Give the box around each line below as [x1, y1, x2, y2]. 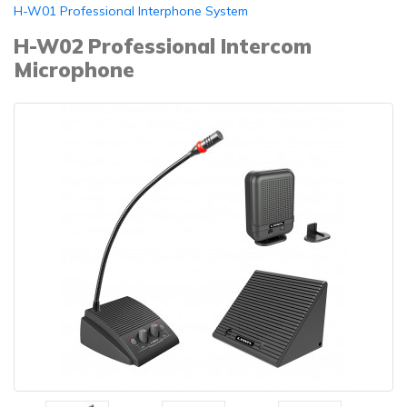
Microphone [14, 56, 134, 83]
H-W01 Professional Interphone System [14, 3, 248, 19]
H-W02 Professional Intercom [14, 33, 312, 59]
